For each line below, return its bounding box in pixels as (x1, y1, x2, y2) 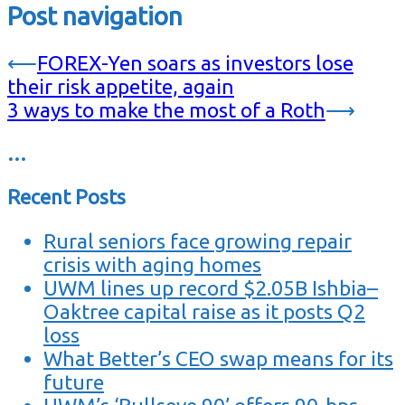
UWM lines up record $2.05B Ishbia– (43, 276, 378, 299)
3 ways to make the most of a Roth (7, 98, 325, 121)
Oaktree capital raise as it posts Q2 (43, 299, 365, 323)
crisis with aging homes (43, 252, 261, 276)
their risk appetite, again (7, 74, 234, 98)
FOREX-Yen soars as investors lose (37, 51, 353, 74)
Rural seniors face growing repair (43, 229, 352, 252)
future (43, 370, 104, 393)
